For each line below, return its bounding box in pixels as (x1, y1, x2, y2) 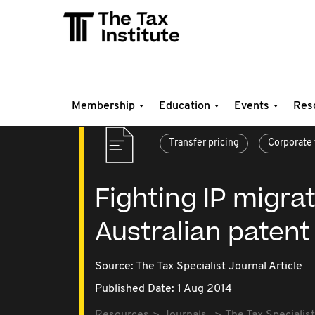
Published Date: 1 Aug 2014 (95, 283, 232, 295)
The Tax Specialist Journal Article (136, 261, 302, 272)
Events (234, 101, 269, 112)
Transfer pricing (169, 138, 239, 148)
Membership (72, 101, 135, 112)
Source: (95, 261, 136, 272)
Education (159, 101, 210, 112)
